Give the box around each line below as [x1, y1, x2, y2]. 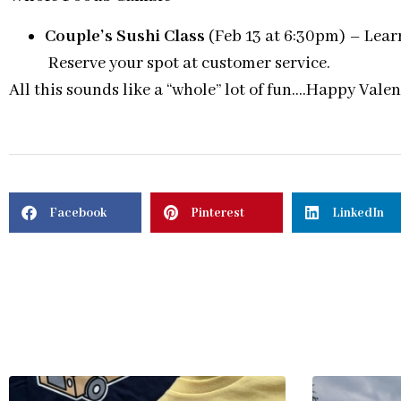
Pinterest [191, 204, 244, 221]
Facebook [49, 204, 107, 221]
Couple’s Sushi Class [45, 25, 205, 47]
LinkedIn [332, 204, 384, 221]
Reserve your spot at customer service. [45, 52, 330, 74]
